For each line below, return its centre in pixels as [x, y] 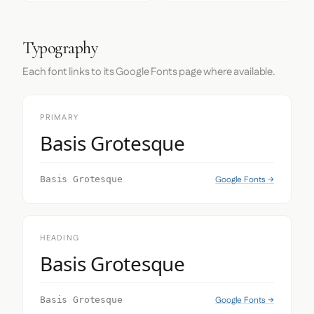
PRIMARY [59, 118]
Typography [60, 48]
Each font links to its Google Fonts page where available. [149, 72]
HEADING [60, 238]
